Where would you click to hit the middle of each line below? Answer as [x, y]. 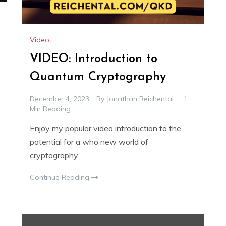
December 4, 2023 [60, 99]
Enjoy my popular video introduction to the [105, 128]
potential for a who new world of [89, 142]
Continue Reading [61, 177]
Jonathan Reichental [140, 99]
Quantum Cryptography [98, 77]
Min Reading [50, 109]
